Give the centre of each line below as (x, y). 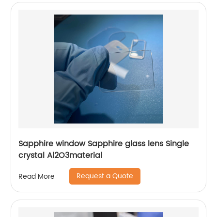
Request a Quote (105, 176)
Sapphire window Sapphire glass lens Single (104, 144)
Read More (37, 176)
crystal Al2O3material (61, 156)
